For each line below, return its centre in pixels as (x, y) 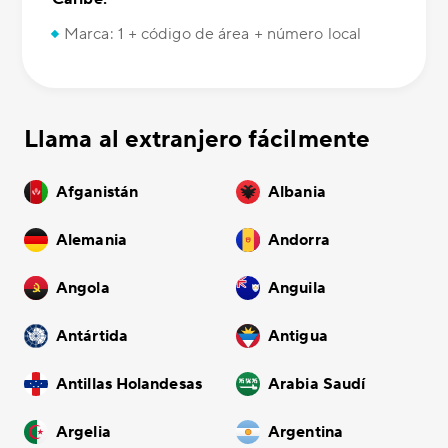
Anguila (297, 288)
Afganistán (97, 192)
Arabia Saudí (317, 384)
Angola (83, 288)
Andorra (299, 240)
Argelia (83, 432)
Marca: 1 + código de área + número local (212, 34)
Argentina (305, 432)
